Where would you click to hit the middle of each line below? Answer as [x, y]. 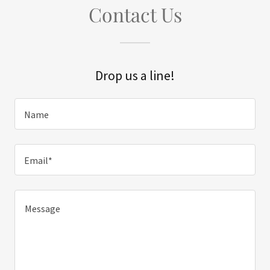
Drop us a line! [135, 75]
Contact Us [135, 14]
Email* [38, 161]
